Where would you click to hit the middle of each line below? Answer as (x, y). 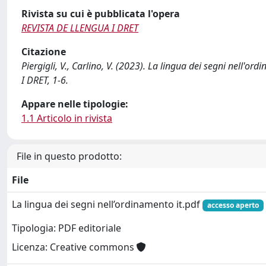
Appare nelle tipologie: (75, 104)
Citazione (44, 52)
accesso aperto (233, 205)
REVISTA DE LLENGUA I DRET (80, 28)
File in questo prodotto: (69, 156)
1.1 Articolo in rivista (67, 118)
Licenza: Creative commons (74, 247)
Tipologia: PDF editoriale (66, 228)
